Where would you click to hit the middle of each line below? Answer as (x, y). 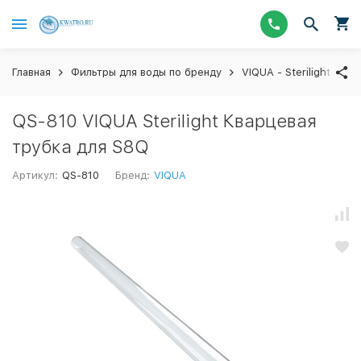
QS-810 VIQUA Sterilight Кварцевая (164, 121)
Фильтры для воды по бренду (146, 72)
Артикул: (35, 175)
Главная (31, 72)
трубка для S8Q (81, 147)
